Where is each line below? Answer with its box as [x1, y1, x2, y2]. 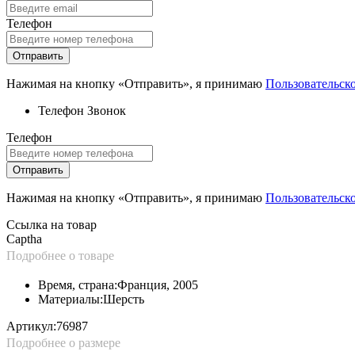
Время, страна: [38, 277, 117, 292]
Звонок [87, 103, 126, 117]
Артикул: [6, 319, 56, 333]
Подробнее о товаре [6, 248, 114, 262]
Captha [6, 231, 42, 246]
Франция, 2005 [117, 277, 198, 292]
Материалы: [38, 292, 103, 306]
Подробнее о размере [6, 335, 120, 349]
